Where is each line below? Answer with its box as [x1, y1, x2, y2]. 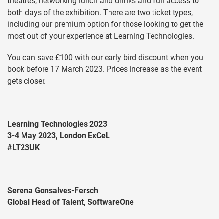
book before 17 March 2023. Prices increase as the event [7, 65, 202, 74]
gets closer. [7, 76, 46, 86]
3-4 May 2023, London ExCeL [7, 131, 110, 141]
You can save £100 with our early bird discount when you [7, 53, 203, 63]
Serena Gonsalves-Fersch [7, 186, 98, 196]
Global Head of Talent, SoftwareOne [7, 197, 134, 207]
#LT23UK [7, 143, 40, 153]
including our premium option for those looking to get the [7, 20, 203, 29]
